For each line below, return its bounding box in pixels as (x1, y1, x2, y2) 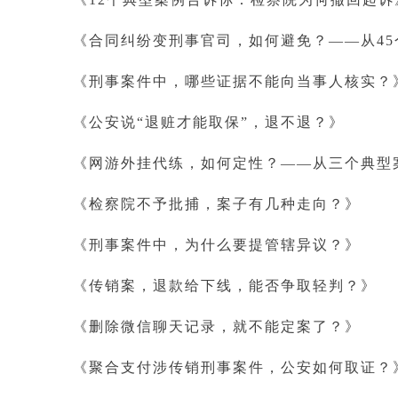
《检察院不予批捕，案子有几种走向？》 (73, 196, 361, 211)
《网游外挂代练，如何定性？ (73, 155, 281, 171)
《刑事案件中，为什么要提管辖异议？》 (73, 237, 361, 252)
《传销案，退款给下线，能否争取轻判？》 (73, 278, 377, 293)
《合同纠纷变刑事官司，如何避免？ (73, 33, 329, 48)
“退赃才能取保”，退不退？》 (137, 115, 345, 130)
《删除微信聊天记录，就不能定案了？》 (73, 319, 361, 334)
